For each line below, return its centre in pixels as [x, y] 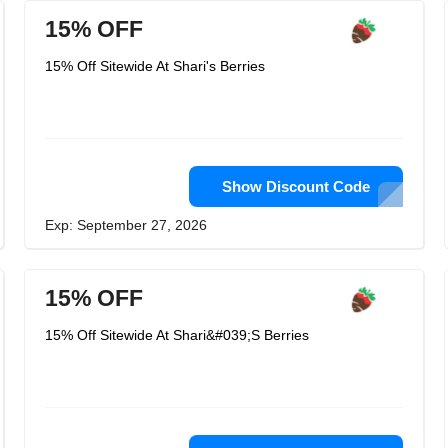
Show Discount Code [296, 186]
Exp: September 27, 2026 [126, 225]
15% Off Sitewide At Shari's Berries [155, 66]
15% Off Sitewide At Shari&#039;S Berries [177, 335]
